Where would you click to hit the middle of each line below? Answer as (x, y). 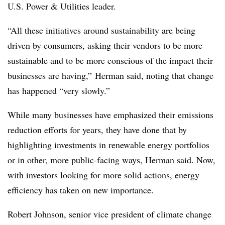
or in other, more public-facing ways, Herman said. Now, (111, 160)
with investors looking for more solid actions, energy (103, 175)
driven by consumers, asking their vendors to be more (105, 45)
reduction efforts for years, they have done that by (97, 130)
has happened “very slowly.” (59, 90)
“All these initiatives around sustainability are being (101, 30)
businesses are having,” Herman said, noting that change (110, 75)
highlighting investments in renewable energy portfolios (108, 145)
